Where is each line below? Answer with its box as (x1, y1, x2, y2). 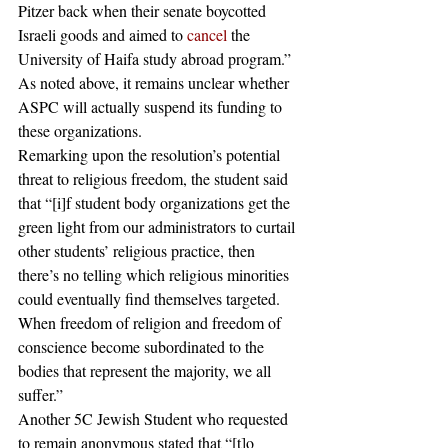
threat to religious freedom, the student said (18, 168, 292, 189)
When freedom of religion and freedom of (18, 312, 285, 333)
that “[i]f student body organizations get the (18, 192, 294, 213)
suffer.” (18, 384, 67, 405)
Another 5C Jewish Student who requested (18, 408, 292, 429)
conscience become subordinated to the (18, 336, 268, 357)
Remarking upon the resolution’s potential (18, 144, 284, 165)
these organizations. (18, 120, 146, 141)
